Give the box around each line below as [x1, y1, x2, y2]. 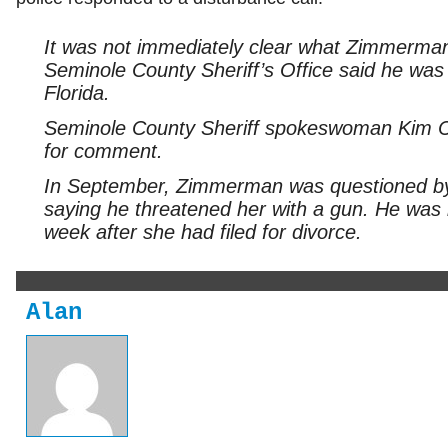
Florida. [43, 81, 110, 104]
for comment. [43, 139, 163, 162]
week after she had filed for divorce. [43, 220, 362, 243]
